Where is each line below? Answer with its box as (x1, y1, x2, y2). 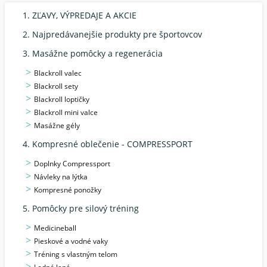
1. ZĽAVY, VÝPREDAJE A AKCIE (23, 10, 136, 21)
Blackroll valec (34, 68, 82, 78)
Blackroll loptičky (34, 94, 89, 104)
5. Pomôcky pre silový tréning (23, 203, 139, 214)
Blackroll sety (34, 81, 78, 91)
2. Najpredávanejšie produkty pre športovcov (23, 29, 202, 40)
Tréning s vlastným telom (34, 249, 117, 259)
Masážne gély (34, 120, 80, 131)
